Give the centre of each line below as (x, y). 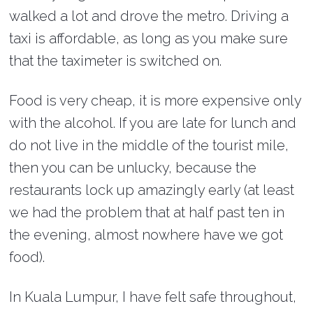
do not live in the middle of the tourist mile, (149, 145)
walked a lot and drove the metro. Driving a (149, 16)
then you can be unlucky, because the (133, 167)
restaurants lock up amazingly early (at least (152, 190)
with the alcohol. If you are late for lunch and (153, 123)
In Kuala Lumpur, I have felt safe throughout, (153, 297)
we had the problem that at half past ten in (147, 212)
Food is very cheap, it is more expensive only (155, 100)
